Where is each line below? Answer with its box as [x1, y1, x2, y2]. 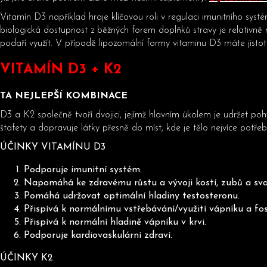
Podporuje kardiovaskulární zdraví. [24, 230, 172, 240]
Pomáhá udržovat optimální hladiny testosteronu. [24, 191, 240, 201]
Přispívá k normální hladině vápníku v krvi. [24, 217, 206, 227]
